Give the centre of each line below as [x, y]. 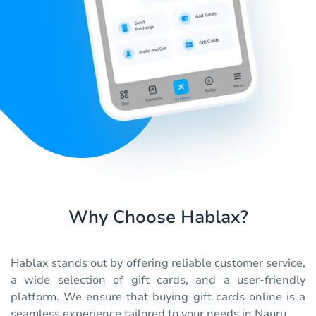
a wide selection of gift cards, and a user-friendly [158, 280]
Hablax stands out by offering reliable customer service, [158, 263]
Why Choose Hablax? [158, 218]
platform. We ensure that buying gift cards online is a [158, 297]
